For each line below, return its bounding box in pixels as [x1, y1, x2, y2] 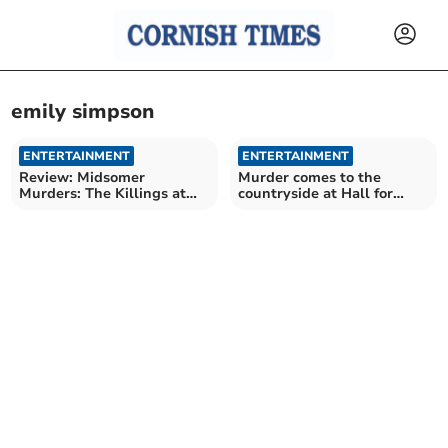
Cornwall [238, 199, 301, 219]
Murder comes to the [238, 167, 381, 187]
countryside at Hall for [238, 183, 393, 203]
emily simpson [11, 98, 155, 126]
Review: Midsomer [19, 167, 146, 187]
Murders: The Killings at [19, 183, 187, 203]
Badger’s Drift [19, 199, 117, 219]
